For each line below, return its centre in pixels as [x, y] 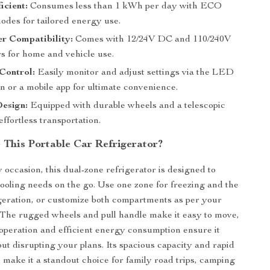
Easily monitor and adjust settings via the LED [135, 73]
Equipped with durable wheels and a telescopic [127, 106]
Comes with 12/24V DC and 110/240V [152, 40]
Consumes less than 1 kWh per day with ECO [125, 7]
